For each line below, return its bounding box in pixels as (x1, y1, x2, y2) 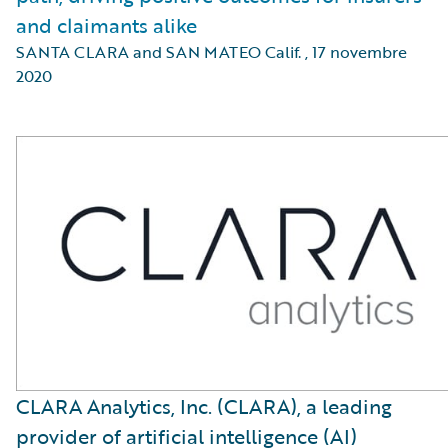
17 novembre (312, 40, 407, 64)
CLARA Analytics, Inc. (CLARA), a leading (16, 391, 392, 422)
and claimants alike (16, 10, 197, 40)
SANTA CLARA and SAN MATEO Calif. (16, 40, 301, 64)
